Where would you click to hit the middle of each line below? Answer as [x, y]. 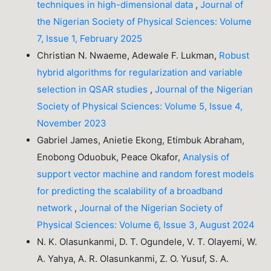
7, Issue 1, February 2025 [90, 39]
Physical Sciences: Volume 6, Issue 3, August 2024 [146, 225]
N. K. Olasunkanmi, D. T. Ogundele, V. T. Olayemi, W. [147, 242]
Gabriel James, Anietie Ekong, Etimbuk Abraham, [141, 140]
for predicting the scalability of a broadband [130, 191]
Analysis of [206, 157]
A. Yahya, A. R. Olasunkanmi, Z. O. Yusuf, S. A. [133, 259]
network [56, 208]
